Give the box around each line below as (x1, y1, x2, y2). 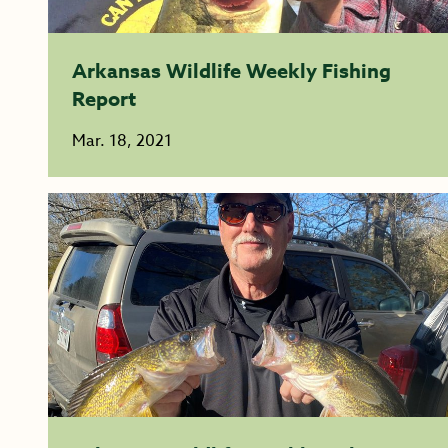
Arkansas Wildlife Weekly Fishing (72, 57, 391, 84)
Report (72, 85, 136, 112)
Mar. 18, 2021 (72, 129, 172, 153)
